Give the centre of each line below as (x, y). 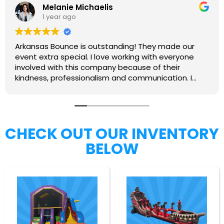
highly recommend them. (62, 88)
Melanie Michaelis (78, 7)
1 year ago (59, 16)
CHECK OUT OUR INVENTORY (112, 134)
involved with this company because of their (97, 67)
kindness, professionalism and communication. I (103, 78)
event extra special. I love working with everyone (104, 57)
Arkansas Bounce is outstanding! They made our (76, 46)
